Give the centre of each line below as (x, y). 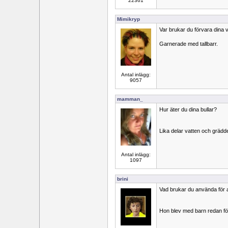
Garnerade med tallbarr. (189, 44)
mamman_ (130, 99)
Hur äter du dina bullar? (188, 109)
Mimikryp (129, 19)
